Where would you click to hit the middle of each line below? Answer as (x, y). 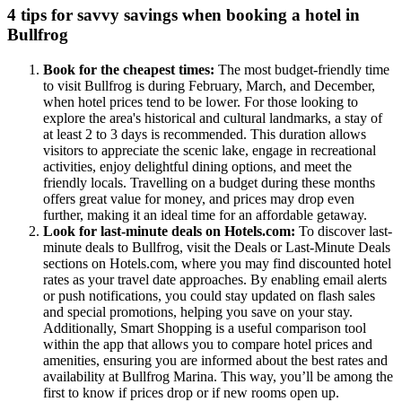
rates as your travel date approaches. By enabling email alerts (215, 279)
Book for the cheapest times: (131, 69)
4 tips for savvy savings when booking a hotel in (184, 14)
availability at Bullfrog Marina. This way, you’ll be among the (218, 376)
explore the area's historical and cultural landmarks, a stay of (213, 118)
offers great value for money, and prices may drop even (199, 198)
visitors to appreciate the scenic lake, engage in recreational (210, 150)
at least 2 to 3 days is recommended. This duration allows (205, 134)
